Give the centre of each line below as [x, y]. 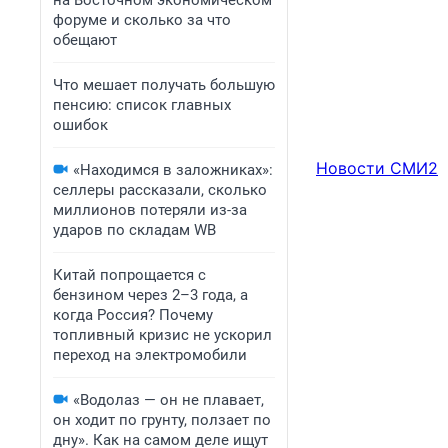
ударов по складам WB [134, 230]
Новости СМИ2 [377, 168]
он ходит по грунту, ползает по [162, 420]
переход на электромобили [150, 355]
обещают [85, 40]
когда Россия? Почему [133, 315]
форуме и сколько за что [142, 20]
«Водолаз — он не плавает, [168, 400]
